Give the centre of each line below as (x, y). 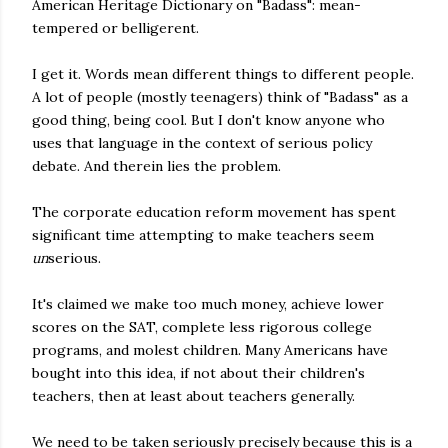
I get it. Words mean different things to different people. (223, 74)
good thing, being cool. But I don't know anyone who (208, 120)
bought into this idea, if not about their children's (198, 373)
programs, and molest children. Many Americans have (210, 350)
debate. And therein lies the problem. (156, 166)
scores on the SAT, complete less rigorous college (202, 327)
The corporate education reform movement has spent (214, 212)
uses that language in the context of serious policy (202, 143)
